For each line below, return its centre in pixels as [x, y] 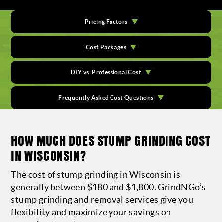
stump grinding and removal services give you [102, 199]
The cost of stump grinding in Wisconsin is [96, 175]
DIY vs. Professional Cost [106, 72]
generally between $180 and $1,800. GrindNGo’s [109, 187]
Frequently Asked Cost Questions [106, 97]
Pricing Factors [106, 22]
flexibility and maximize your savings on [91, 212]
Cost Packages [106, 47]
